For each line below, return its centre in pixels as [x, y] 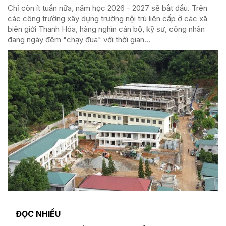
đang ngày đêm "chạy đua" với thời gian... [79, 40]
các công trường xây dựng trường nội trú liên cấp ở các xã [107, 19]
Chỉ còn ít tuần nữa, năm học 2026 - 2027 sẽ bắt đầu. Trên [107, 8]
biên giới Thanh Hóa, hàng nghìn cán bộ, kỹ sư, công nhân [106, 29]
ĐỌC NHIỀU [38, 214]
